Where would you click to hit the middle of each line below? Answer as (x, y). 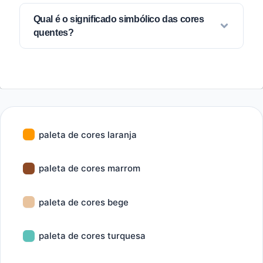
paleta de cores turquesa (92, 236)
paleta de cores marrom (90, 168)
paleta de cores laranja (88, 134)
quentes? (53, 33)
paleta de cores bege (84, 202)
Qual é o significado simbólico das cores (119, 19)
